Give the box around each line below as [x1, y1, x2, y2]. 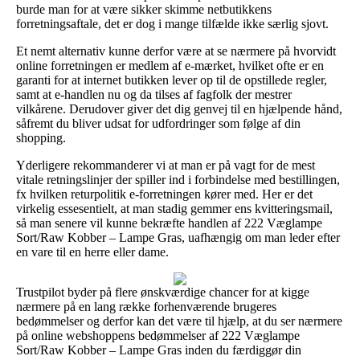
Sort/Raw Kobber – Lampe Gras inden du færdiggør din [16, 342, 301, 357]
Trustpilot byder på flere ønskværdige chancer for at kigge [16, 284, 309, 299]
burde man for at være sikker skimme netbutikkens [16, 2, 272, 16]
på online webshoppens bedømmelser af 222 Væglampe [16, 328, 300, 342]
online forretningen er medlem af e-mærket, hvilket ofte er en [16, 58, 324, 72]
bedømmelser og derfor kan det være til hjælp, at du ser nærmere [16, 313, 342, 328]
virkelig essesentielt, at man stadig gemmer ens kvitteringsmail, [16, 201, 333, 215]
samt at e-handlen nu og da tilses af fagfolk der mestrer [16, 87, 292, 101]
